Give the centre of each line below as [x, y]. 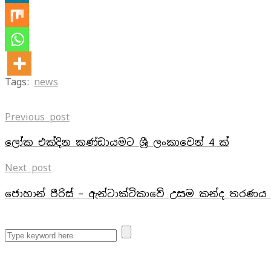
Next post [28, 168]
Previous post [37, 117]
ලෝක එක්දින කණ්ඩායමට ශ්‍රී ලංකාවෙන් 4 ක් [117, 143]
